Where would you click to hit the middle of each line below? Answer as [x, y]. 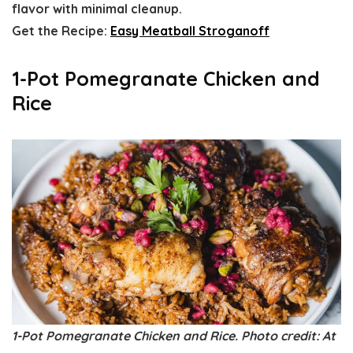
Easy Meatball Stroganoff [190, 31]
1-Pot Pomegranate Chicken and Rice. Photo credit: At [174, 336]
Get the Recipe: [61, 31]
